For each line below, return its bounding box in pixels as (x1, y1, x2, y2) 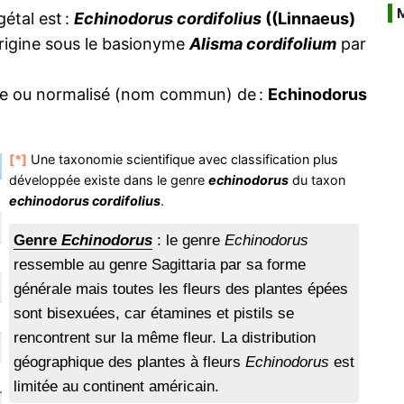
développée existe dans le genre (9, 172, 209, 188)
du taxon (289, 172, 346, 188)
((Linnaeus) (262, 9, 355, 28)
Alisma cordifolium (189, 34, 336, 53)
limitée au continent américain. (14, 378, 220, 396)
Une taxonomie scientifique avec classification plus (27, 151, 339, 167)
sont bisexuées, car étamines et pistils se (14, 305, 295, 323)
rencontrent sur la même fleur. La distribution (14, 329, 317, 347)
